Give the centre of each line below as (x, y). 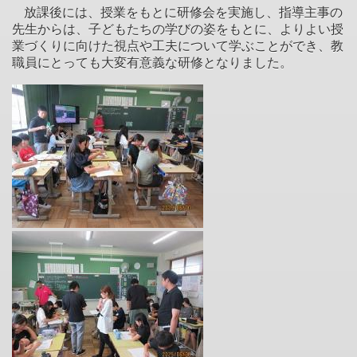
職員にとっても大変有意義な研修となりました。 (152, 62)
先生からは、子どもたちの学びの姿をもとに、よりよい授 (178, 29)
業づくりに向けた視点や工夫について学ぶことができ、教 (178, 45)
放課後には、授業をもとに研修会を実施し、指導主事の (183, 12)
